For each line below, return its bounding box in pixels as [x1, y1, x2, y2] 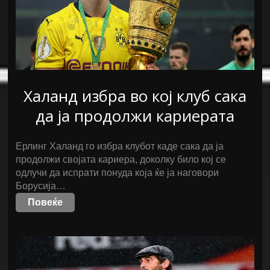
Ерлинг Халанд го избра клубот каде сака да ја [16, 141, 224, 151]
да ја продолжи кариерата [35, 105, 234, 127]
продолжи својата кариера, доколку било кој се [16, 154, 227, 165]
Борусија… [16, 181, 66, 191]
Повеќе [28, 197, 63, 207]
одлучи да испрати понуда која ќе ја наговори [16, 168, 219, 178]
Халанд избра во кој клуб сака [23, 85, 246, 107]
